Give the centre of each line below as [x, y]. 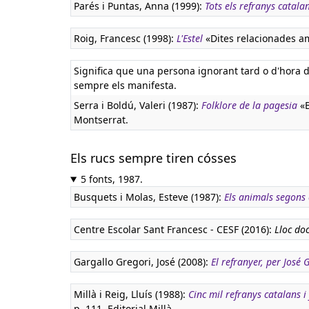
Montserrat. [101, 120]
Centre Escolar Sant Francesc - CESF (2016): [174, 229]
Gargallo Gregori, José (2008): [142, 262]
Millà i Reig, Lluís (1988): [131, 294]
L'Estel [190, 38]
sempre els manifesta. [125, 85]
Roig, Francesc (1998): [125, 38]
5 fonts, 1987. [111, 179]
